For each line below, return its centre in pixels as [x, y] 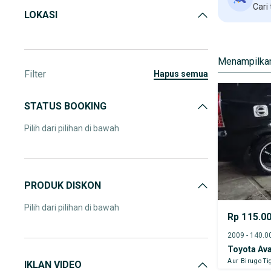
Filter [35, 74]
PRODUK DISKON [63, 185]
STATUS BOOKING [65, 106]
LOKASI [41, 15]
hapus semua [184, 74]
